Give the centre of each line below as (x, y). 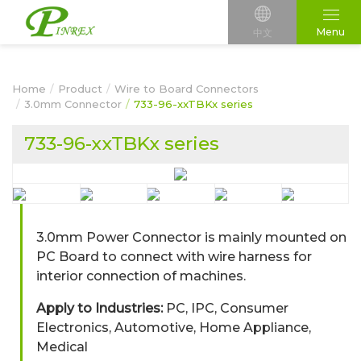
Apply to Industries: (100, 308)
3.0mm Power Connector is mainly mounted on (191, 237)
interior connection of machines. (141, 276)
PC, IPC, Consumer (226, 308)
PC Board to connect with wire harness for (174, 257)
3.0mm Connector (73, 104)
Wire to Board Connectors (187, 89)
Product (80, 89)
